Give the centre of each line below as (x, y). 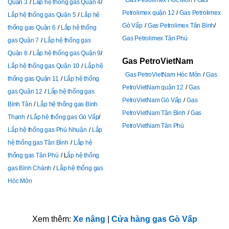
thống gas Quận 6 (32, 28)
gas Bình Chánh (30, 168)
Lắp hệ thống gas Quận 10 (44, 66)
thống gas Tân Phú (33, 156)
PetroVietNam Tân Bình (154, 113)
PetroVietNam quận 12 (153, 88)
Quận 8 (18, 53)
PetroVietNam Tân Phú (153, 126)
